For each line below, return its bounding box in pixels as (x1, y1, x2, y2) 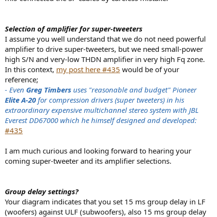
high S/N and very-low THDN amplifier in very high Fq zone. (5, 54, 205, 64)
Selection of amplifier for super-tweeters (5, 24, 142, 34)
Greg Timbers (26, 85, 71, 95)
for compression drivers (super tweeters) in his (36, 95, 184, 105)
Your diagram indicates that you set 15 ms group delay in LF (5, 197, 205, 207)
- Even (5, 85, 26, 95)
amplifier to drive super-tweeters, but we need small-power (5, 44, 203, 54)
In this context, (5, 64, 56, 75)
